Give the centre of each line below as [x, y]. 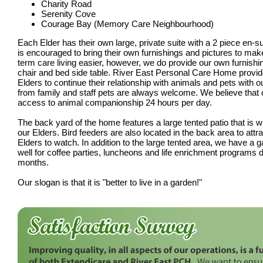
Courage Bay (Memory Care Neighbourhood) [127, 24]
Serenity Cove [68, 14]
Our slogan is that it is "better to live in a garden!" [110, 183]
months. [33, 163]
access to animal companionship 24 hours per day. [115, 103]
